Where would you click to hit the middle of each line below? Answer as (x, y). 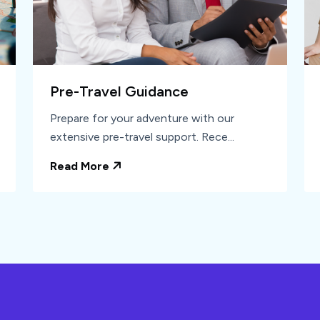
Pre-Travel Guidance (119, 92)
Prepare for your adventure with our (142, 119)
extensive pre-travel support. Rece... (142, 137)
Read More (81, 166)
